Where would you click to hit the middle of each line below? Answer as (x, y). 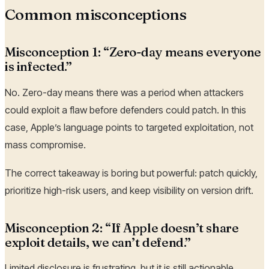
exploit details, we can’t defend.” (98, 242)
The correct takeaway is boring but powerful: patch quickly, (131, 173)
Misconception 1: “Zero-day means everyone (133, 52)
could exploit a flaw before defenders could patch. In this (125, 110)
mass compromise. (45, 144)
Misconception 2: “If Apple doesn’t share (122, 228)
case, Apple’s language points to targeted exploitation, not (129, 127)
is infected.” (38, 67)
